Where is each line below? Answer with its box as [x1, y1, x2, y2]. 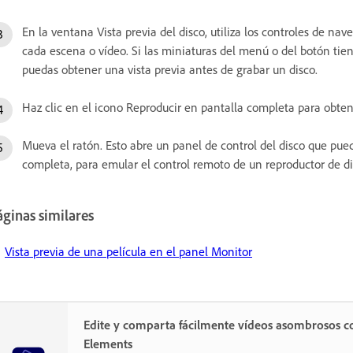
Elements [84, 335, 132, 351]
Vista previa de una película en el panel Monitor [5, 243, 252, 259]
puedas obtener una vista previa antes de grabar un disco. [22, 61, 318, 77]
